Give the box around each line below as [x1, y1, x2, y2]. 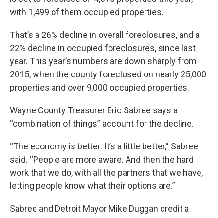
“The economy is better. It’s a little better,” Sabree [10, 141, 198, 151]
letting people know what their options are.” [10, 180, 175, 191]
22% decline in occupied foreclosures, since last [10, 42, 196, 53]
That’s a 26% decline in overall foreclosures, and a [10, 29, 200, 40]
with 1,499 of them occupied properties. [10, 6, 163, 17]
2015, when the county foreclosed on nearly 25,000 [10, 69, 206, 79]
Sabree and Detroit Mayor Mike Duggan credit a [10, 203, 189, 214]
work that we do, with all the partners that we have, [10, 167, 203, 178]
